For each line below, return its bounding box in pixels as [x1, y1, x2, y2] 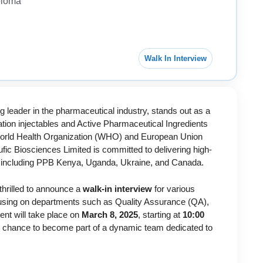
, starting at [138, 209, 183, 220]
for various [152, 183, 195, 194]
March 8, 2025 [82, 209, 138, 220]
